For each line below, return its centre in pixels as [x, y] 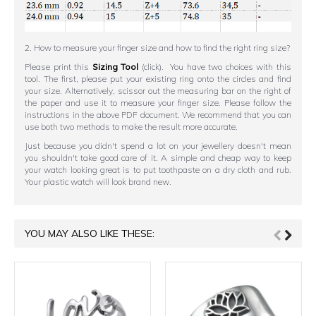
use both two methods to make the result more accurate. [131, 126]
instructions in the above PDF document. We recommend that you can [158, 114]
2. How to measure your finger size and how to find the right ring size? [157, 47]
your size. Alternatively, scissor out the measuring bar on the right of [158, 90]
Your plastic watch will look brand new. [98, 181]
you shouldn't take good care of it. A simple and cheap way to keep [158, 157]
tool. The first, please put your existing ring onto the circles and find [158, 78]
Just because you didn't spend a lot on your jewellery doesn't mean [158, 145]
